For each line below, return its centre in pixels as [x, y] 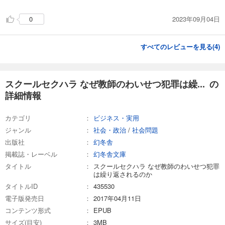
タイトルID [21, 186]
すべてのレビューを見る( [178, 47]
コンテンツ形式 [28, 210]
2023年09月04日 [196, 19]
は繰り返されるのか [123, 174]
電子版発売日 [25, 198]
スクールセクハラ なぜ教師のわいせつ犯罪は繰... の [112, 84]
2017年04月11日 [117, 198]
